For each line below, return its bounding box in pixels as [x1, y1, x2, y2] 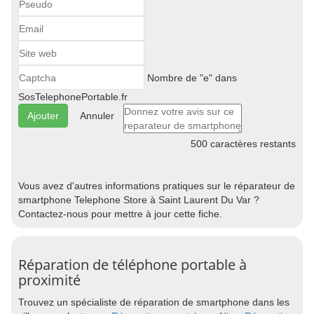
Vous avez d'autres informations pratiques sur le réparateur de [18, 180, 295, 191]
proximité [18, 271, 81, 289]
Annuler [80, 110, 114, 121]
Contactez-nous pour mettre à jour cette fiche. [18, 208, 222, 219]
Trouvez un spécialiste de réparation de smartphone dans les [18, 296, 289, 308]
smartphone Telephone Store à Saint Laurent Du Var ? [18, 194, 259, 205]
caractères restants [207, 138, 296, 149]
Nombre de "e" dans [144, 71, 237, 83]
